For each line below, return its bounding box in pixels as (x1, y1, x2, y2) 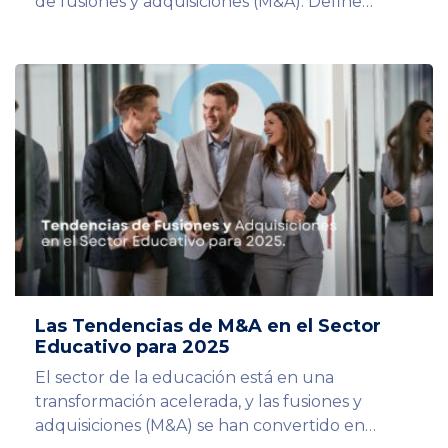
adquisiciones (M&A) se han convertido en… (35, 416, 376, 436)
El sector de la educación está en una (35, 368, 334, 388)
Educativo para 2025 (35, 336, 229, 359)
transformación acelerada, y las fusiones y (35, 392, 362, 412)
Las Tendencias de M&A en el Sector (35, 315, 381, 338)
